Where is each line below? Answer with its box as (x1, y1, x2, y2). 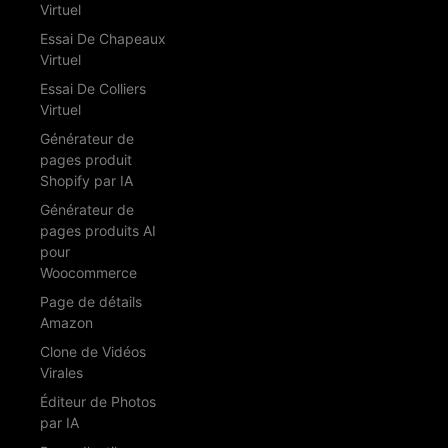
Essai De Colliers (40, 80, 146, 98)
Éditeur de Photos (40, 393, 156, 411)
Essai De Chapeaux (40, 30, 166, 48)
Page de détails (40, 293, 142, 311)
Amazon (40, 314, 93, 332)
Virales (40, 364, 83, 382)
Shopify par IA (40, 172, 133, 190)
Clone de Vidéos (40, 343, 146, 361)
